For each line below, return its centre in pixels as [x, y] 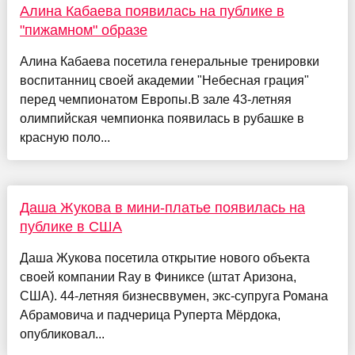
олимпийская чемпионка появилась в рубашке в [162, 119]
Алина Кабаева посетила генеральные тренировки [169, 62]
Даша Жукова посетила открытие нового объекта [164, 258]
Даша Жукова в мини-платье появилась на [162, 208]
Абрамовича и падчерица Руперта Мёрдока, [150, 315]
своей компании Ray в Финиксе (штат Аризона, [158, 277]
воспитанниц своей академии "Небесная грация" [164, 81]
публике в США [71, 227]
